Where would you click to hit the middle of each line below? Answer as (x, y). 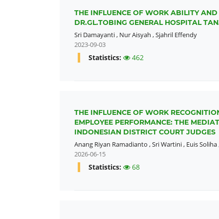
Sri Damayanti (95, 34)
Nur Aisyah (135, 34)
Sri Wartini (167, 144)
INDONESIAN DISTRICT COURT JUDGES (145, 132)
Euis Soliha (202, 144)
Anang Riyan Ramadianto (111, 144)
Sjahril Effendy (176, 34)
